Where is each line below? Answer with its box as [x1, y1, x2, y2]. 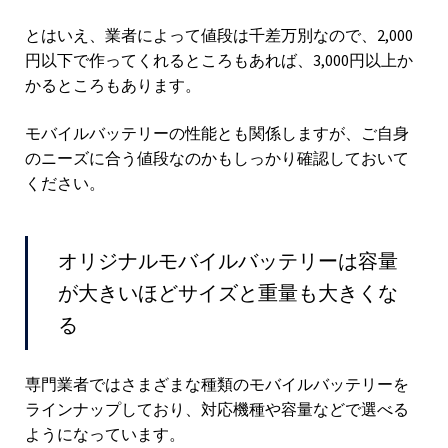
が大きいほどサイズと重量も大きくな [58, 279, 398, 305]
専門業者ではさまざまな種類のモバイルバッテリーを [25, 374, 409, 395]
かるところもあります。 [25, 74, 201, 95]
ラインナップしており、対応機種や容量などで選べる [25, 399, 409, 420]
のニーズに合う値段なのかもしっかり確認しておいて [25, 147, 409, 168]
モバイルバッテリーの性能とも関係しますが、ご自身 [25, 122, 409, 143]
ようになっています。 [25, 424, 185, 445]
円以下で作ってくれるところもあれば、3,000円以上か [25, 49, 413, 70]
